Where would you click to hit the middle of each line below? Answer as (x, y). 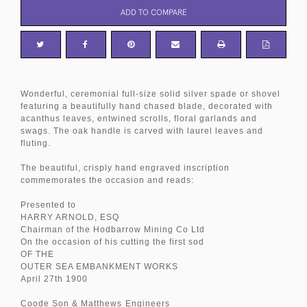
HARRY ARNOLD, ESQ (70, 217)
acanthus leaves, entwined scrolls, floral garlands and (139, 118)
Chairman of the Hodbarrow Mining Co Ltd (113, 229)
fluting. (36, 143)
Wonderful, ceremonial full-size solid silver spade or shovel (150, 94)
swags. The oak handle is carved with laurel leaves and (142, 131)
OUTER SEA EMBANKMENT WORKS (99, 266)
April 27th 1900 (54, 279)
